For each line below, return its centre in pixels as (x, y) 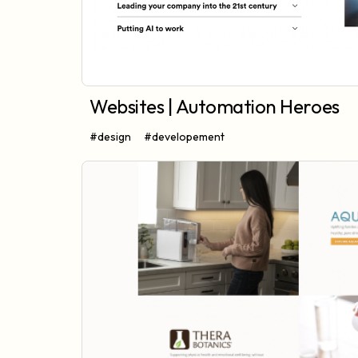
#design (110, 137)
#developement (184, 137)
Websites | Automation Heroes (215, 107)
